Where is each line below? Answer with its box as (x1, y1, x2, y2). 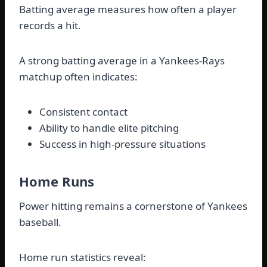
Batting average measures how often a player (19, 2, 237, 17)
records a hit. (19, 18, 81, 33)
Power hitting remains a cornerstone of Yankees (19, 199, 247, 213)
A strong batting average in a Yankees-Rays (19, 54, 225, 68)
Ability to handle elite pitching (39, 121, 179, 135)
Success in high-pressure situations (39, 137, 206, 151)
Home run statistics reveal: (19, 250, 146, 265)
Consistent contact (39, 105, 128, 119)
